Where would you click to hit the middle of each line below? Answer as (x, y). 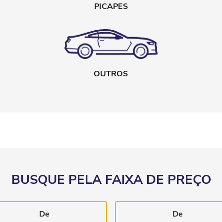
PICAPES (111, 7)
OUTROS (111, 74)
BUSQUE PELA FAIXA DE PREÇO (111, 180)
